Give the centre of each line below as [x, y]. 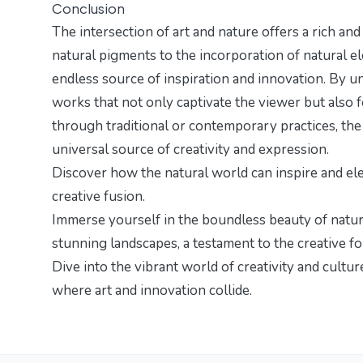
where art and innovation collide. [152, 291]
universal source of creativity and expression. [190, 150]
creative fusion [97, 197]
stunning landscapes [115, 244]
